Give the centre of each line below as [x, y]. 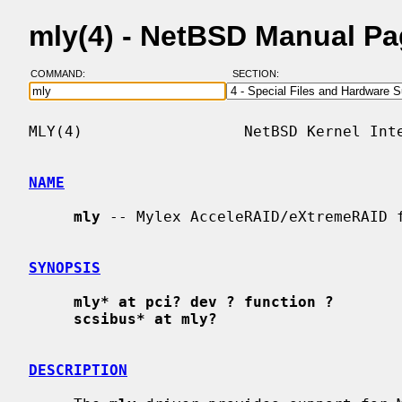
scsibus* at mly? [145, 319]
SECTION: [259, 74]
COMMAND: [63, 74]
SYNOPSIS [65, 267]
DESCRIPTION [78, 370]
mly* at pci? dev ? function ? [204, 301]
